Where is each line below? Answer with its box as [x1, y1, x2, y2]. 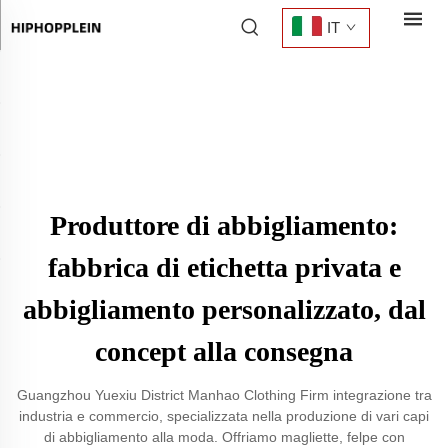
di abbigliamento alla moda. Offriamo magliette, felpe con [43, 429, 405, 445]
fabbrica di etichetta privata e [47, 252, 401, 283]
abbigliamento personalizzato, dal [22, 294, 426, 325]
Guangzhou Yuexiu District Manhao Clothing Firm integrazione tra [16, 387, 432, 403]
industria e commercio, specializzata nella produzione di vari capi [19, 408, 429, 424]
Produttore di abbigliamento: [50, 210, 398, 241]
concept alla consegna [95, 336, 353, 367]
